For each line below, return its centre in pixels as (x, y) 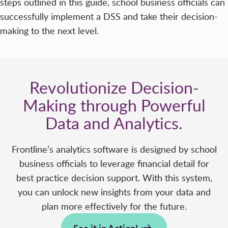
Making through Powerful (114, 105)
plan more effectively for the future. (114, 206)
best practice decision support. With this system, (114, 178)
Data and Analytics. (114, 123)
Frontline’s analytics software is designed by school (114, 149)
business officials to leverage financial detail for (114, 164)
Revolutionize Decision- (114, 87)
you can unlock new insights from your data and (114, 192)
